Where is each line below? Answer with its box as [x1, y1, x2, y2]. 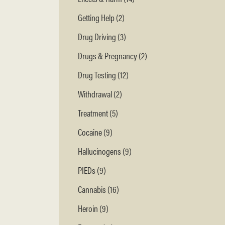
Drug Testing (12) [78, 68, 129, 81]
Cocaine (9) [78, 126, 113, 139]
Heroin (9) [78, 202, 108, 215]
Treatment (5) [78, 106, 118, 120]
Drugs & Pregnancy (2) [78, 49, 147, 62]
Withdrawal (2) [78, 87, 122, 100]
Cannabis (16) [78, 183, 119, 196]
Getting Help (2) [78, 11, 125, 24]
